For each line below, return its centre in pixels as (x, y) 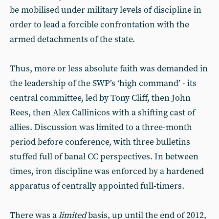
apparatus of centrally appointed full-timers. (97, 186)
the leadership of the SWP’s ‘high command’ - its (103, 83)
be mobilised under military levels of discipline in (106, 10)
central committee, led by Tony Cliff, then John (100, 98)
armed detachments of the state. (72, 39)
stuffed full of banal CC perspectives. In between (104, 157)
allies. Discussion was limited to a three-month (101, 127)
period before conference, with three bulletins (100, 142)
